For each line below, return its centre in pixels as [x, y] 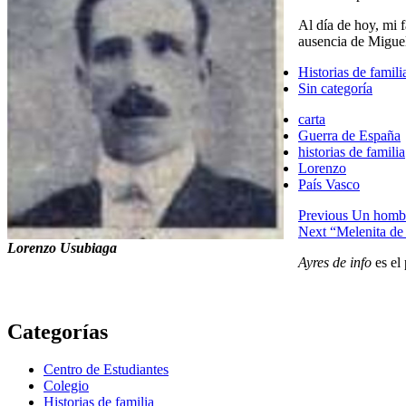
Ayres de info [335, 262]
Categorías [58, 331]
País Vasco [329, 184]
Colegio [66, 386]
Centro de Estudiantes [106, 370]
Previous [323, 215]
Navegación [60, 218]
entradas [47, 267]
